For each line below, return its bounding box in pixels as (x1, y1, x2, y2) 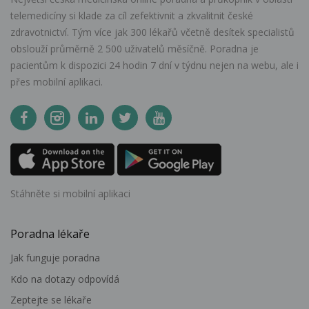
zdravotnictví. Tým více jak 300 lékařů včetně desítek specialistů (10, 25, 295, 39)
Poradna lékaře (10, 226, 90, 241)
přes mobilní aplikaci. (10, 74, 103, 88)
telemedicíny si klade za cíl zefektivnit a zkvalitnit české (10, 8, 253, 22)
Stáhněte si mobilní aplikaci (10, 186, 130, 200)
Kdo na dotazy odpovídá (10, 272, 119, 286)
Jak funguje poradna (10, 251, 100, 265)
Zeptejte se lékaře (10, 293, 92, 307)
